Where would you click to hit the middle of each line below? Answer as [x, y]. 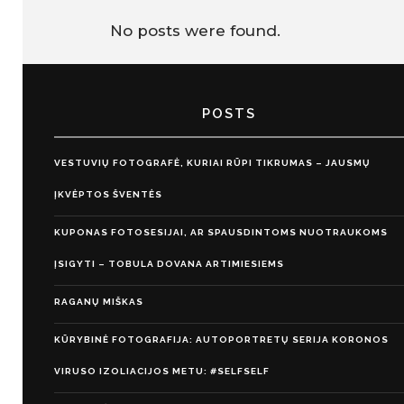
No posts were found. [195, 31]
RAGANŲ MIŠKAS [99, 302]
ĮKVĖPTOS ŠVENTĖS [108, 195]
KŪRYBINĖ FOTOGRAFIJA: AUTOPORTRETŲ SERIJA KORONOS [221, 340]
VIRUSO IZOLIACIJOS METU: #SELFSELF [162, 372]
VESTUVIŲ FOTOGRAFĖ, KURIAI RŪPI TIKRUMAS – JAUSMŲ [212, 163]
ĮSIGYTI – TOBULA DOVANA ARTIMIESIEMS [169, 264]
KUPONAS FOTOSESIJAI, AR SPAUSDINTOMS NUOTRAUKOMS [221, 233]
